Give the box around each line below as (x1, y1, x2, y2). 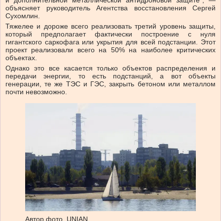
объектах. (5, 54, 37, 62)
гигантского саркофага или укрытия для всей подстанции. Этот (5, 38, 216, 46)
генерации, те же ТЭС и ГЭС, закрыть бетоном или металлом (5, 80, 216, 88)
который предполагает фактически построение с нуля (5, 30, 216, 38)
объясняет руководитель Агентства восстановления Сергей (5, 4, 216, 12)
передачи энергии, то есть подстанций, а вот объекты (5, 72, 216, 80)
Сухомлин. (5, 12, 40, 20)
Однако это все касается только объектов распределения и (5, 64, 216, 73)
